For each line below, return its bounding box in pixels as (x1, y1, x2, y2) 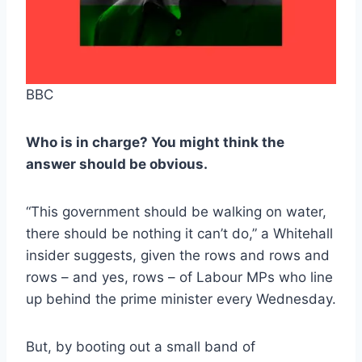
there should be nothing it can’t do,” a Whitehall (26, 225, 333, 242)
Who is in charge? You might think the (26, 134, 284, 151)
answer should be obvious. (26, 156, 208, 173)
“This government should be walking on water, (26, 204, 326, 221)
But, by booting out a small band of (26, 339, 255, 356)
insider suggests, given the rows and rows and (26, 247, 330, 264)
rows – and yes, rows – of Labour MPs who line (26, 269, 333, 286)
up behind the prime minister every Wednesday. (26, 291, 336, 308)
